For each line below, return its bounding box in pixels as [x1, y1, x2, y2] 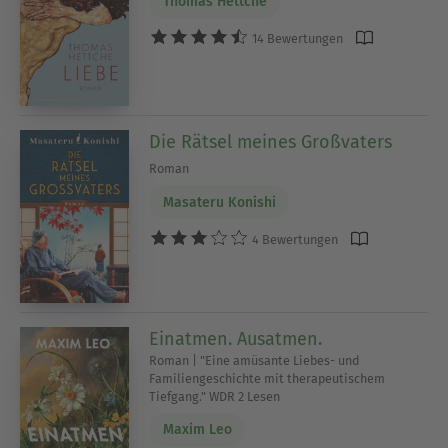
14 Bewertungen [249, 30, 344, 46]
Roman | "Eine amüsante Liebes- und [149, 352, 361, 368]
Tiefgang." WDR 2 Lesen [149, 388, 281, 404]
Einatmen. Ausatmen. [149, 327, 323, 350]
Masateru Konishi [162, 193, 276, 211]
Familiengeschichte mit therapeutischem [149, 370, 386, 386]
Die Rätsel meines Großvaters [149, 130, 393, 153]
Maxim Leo [162, 421, 232, 439]
